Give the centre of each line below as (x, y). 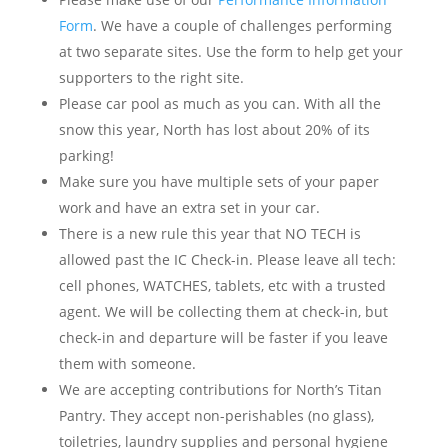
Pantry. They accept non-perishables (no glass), (216, 415)
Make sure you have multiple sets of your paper (218, 181)
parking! (86, 155)
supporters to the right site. (151, 77)
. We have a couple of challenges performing (242, 25)
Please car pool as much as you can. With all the (219, 103)
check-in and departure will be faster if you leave (223, 337)
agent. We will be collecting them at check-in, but (223, 311)
